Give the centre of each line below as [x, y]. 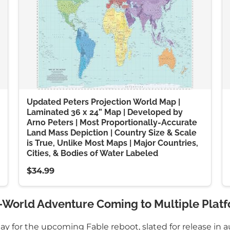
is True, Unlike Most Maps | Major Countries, [112, 143]
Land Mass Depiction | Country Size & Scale [111, 133]
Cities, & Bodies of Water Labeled [92, 153]
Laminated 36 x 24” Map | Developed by [104, 112]
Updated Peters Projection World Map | [103, 102]
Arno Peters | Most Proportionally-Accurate [112, 122]
